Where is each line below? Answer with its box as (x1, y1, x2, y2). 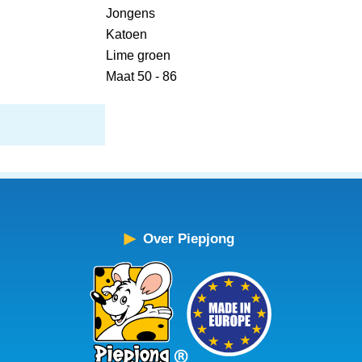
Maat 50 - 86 (106, 69, 178, 83)
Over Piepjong (142, 230, 234, 246)
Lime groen (106, 48, 171, 62)
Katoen (106, 27, 148, 41)
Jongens (106, 6, 156, 20)
